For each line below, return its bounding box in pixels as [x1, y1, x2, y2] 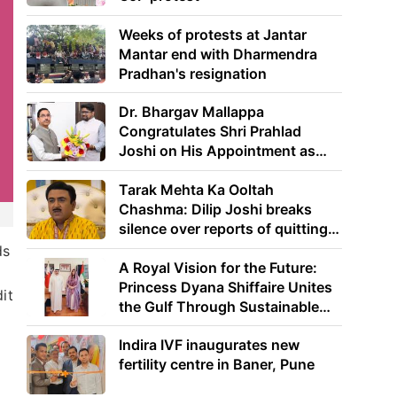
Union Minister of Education [119, 161, 310, 180]
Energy [119, 316, 167, 335]
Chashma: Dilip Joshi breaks [119, 199, 313, 218]
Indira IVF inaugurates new [119, 336, 300, 354]
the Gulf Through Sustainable [119, 297, 320, 315]
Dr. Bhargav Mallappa [119, 103, 265, 121]
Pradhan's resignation [119, 64, 268, 82]
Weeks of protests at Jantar [119, 25, 307, 43]
